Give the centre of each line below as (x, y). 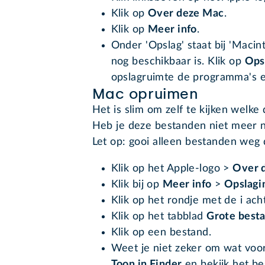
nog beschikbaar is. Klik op (178, 62)
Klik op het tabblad (159, 217)
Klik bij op (137, 185)
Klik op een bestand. (161, 233)
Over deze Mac (186, 14)
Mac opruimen (145, 94)
